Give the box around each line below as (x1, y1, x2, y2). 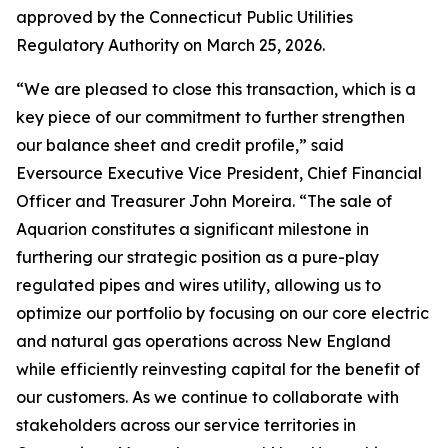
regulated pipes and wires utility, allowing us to (16, 275, 381, 295)
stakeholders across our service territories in (16, 415, 356, 435)
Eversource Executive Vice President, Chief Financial (16, 163, 422, 183)
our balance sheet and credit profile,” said (16, 135, 344, 155)
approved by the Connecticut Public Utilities (16, 7, 353, 27)
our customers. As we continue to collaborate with (16, 387, 399, 407)
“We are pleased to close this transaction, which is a (16, 79, 416, 99)
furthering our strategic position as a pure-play (16, 247, 379, 267)
